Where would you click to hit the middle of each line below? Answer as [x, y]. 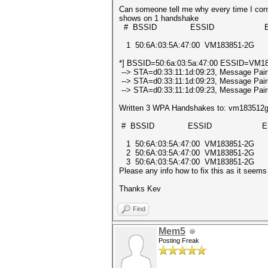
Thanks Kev [140, 189]
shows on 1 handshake [159, 18]
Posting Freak [179, 240]
